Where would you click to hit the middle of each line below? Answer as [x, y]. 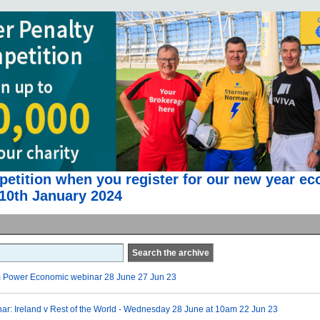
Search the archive [170, 253]
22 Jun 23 [258, 309]
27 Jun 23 [157, 277]
